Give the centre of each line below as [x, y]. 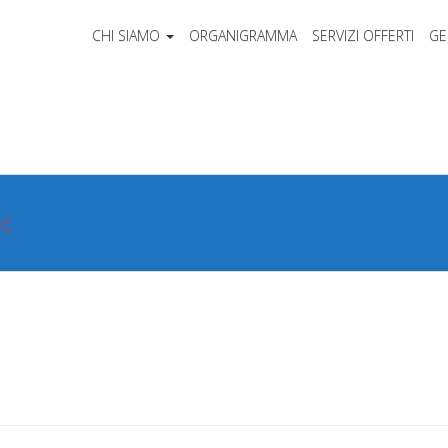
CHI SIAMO [125, 35]
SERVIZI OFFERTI [362, 35]
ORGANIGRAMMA [242, 35]
